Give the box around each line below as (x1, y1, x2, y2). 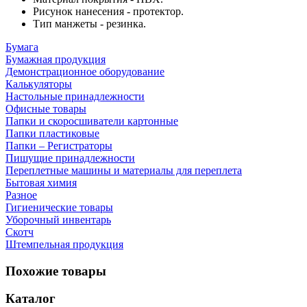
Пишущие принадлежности (5, 152, 135, 164)
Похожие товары (5, 263, 106, 278)
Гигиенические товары (5, 201, 113, 213)
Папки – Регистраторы (5, 140, 112, 151)
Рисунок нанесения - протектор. (33, 5, 184, 17)
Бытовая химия (5, 177, 77, 188)
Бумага (5, 41, 38, 53)
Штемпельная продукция (5, 238, 123, 250)
